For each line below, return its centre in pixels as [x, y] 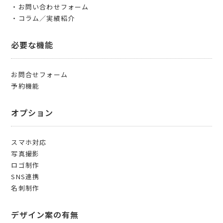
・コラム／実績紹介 [43, 18]
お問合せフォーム [40, 75]
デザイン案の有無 [45, 215]
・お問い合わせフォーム [50, 7]
